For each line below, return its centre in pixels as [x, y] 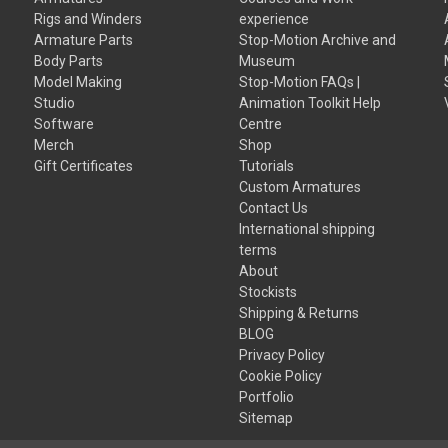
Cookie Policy [281, 375]
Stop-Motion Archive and [318, 39]
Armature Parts [84, 39]
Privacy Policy [282, 354]
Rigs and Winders [88, 18]
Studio [55, 102]
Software [64, 123]
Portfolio [267, 396]
